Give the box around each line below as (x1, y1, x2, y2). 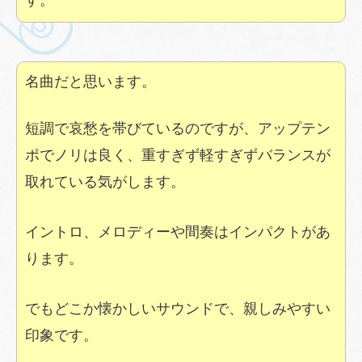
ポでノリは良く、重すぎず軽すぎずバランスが (25, 147, 330, 164)
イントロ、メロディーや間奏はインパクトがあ (25, 224, 330, 241)
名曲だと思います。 (25, 73, 156, 90)
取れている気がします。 (25, 174, 185, 191)
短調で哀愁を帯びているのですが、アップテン (25, 120, 330, 137)
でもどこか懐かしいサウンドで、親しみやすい (25, 300, 330, 317)
